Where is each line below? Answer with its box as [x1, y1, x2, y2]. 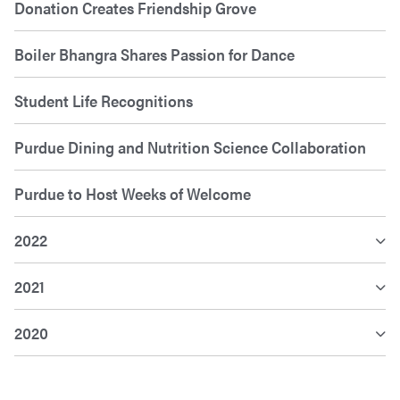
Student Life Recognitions [14, 89, 193, 112]
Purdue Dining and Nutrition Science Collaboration [14, 136, 366, 159]
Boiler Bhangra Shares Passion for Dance [14, 43, 295, 66]
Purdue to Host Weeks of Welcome [14, 182, 253, 205]
